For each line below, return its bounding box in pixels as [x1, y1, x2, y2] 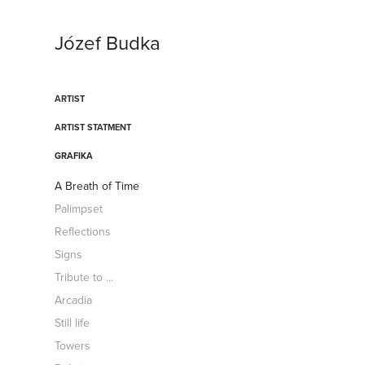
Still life [55, 314, 90, 331]
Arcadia [55, 292, 93, 308]
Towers [55, 337, 91, 354]
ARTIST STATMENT [55, 121, 132, 134]
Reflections [55, 223, 112, 240]
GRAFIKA [55, 149, 94, 162]
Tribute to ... [55, 269, 114, 285]
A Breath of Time [55, 178, 140, 194]
